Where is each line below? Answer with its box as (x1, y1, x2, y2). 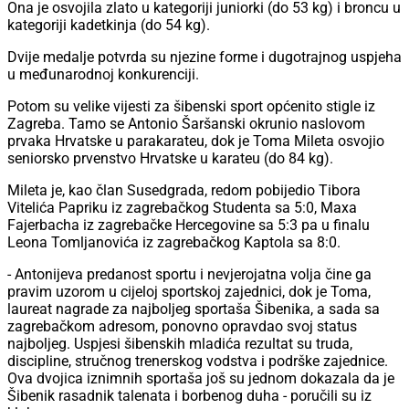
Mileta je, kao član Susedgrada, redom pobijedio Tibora (7, 182, 361, 200)
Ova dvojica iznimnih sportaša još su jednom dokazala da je (7, 370, 394, 388)
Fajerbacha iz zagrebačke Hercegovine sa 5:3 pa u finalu (7, 216, 370, 235)
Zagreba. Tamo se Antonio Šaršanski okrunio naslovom (7, 115, 365, 133)
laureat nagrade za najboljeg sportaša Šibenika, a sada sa (7, 300, 380, 319)
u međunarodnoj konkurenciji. (7, 66, 199, 84)
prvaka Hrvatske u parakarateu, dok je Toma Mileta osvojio (7, 132, 384, 151)
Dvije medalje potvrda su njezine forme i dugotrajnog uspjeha (7, 48, 402, 67)
